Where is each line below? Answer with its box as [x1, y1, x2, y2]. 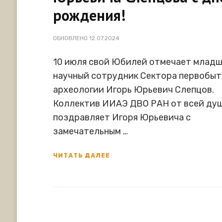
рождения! [53, 5, 126, 25]
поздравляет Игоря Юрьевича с [53, 112, 191, 123]
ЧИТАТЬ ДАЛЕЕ [53, 152, 111, 159]
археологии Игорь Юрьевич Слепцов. [53, 84, 215, 96]
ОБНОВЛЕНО [53, 35, 90, 42]
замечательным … [53, 126, 128, 137]
